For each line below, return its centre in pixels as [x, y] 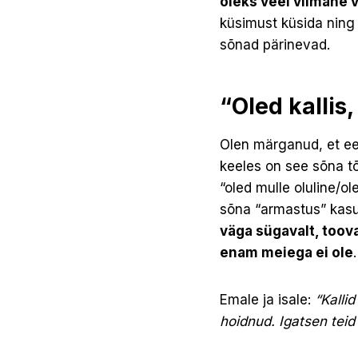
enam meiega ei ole [286, 253]
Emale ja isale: [265, 300]
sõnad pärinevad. [275, 45]
